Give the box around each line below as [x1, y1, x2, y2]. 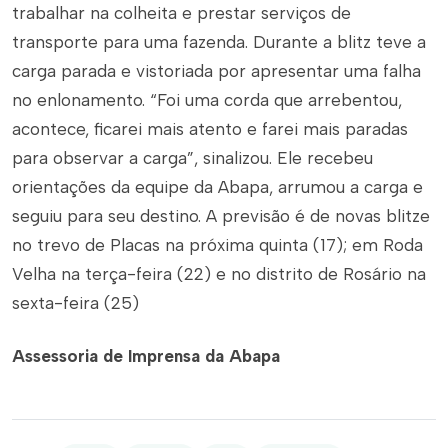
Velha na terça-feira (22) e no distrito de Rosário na [12, 264, 426, 284]
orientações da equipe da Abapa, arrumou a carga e [12, 177, 423, 197]
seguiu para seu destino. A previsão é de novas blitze [12, 206, 430, 226]
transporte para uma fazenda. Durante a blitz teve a [12, 32, 426, 52]
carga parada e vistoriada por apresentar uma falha [12, 61, 421, 81]
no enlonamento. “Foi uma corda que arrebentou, [12, 90, 402, 110]
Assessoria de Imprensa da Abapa [12, 346, 280, 366]
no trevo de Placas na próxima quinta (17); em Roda [12, 235, 423, 255]
